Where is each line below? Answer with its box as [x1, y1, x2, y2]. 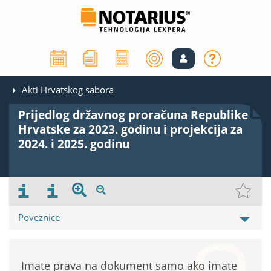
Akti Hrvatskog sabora [22, 83, 114, 96]
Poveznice [18, 211, 60, 224]
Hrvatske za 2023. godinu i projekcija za [18, 122, 243, 138]
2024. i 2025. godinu [18, 136, 129, 152]
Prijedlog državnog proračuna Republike [18, 107, 248, 123]
